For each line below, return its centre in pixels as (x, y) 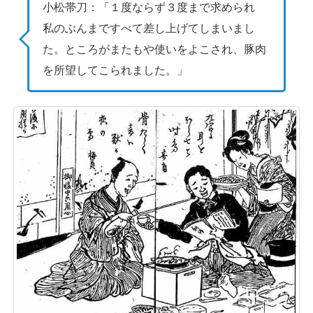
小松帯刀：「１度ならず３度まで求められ (155, 8)
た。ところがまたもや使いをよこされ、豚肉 (155, 50)
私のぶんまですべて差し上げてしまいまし (149, 29)
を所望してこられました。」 (116, 71)
